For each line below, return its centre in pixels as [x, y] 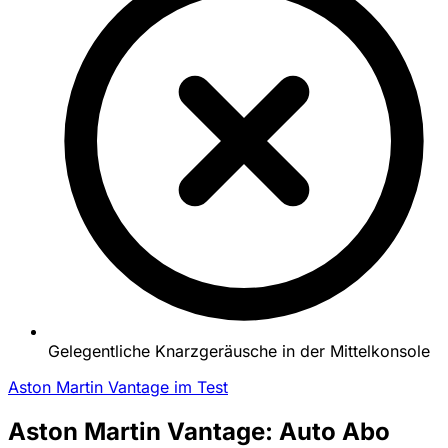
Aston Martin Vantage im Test [118, 386]
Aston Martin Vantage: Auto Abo [199, 431]
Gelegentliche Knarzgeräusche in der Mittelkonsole [239, 350]
